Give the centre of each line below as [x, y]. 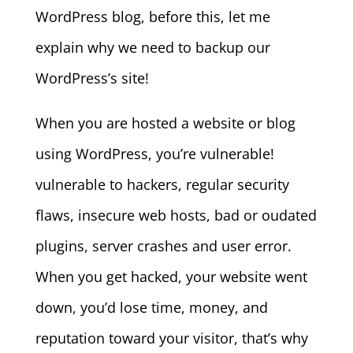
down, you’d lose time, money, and [151, 307]
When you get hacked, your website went [171, 277]
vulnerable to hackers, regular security [162, 184]
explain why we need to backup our [152, 47]
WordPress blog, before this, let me [152, 17]
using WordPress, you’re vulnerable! [154, 154]
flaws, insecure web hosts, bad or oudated [176, 215]
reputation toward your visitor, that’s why [171, 338]
